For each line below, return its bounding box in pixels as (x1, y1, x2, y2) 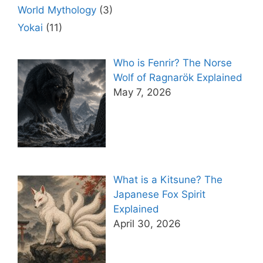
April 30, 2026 (113, 217, 181, 230)
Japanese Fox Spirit (113, 188, 205, 200)
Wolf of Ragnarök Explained (113, 72, 242, 84)
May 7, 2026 (113, 86, 171, 99)
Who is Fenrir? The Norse (113, 57, 232, 69)
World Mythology (18, 4, 96, 16)
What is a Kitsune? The (113, 173, 222, 186)
